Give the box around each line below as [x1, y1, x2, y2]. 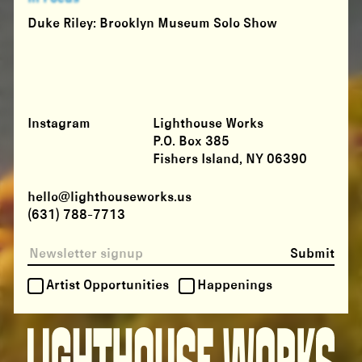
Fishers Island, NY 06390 [153, 152, 308, 166]
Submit [289, 246, 335, 261]
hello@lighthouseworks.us [27, 191, 192, 205]
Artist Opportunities [46, 278, 170, 293]
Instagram [27, 116, 91, 131]
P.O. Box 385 [153, 134, 230, 149]
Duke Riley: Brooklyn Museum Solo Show [27, 16, 278, 31]
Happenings [197, 278, 273, 293]
